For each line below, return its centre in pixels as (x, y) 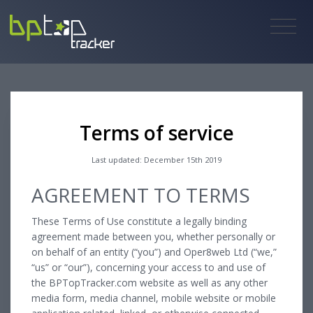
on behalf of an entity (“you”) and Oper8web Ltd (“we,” (154, 252)
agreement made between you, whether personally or (153, 236)
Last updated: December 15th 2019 (156, 159)
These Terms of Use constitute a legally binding (139, 221)
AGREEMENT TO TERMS (141, 195)
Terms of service (156, 132)
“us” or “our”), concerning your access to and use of (148, 267)
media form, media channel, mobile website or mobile (154, 298)
